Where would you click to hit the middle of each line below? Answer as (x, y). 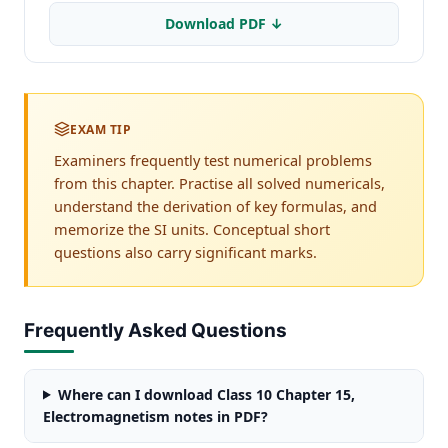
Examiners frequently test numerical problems (213, 159)
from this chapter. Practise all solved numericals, (219, 182)
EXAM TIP (100, 129)
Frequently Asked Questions (155, 330)
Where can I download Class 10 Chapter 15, (206, 394)
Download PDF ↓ (224, 23)
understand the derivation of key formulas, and (215, 205)
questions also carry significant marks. (185, 251)
